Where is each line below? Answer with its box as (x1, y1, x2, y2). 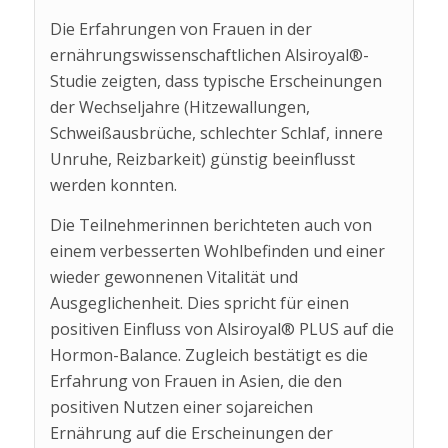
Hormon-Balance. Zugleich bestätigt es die (49, 343, 368, 366)
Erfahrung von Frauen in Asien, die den (49, 369, 342, 392)
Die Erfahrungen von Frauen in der (49, 18, 312, 41)
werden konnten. (49, 174, 177, 197)
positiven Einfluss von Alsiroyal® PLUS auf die (49, 317, 394, 340)
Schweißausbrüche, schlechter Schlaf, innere (49, 122, 383, 145)
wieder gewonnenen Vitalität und (49, 265, 298, 288)
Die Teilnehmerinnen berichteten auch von (49, 213, 372, 236)
